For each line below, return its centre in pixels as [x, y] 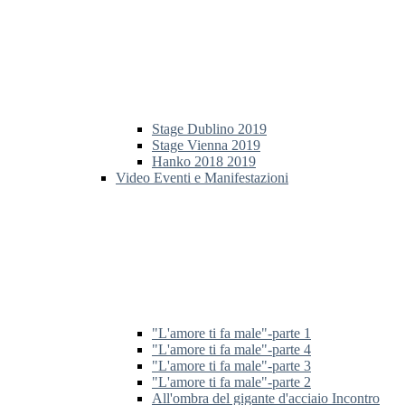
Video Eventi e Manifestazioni [202, 178]
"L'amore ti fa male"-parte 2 [231, 382]
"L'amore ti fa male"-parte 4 [231, 350]
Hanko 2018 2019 [204, 162]
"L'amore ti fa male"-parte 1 [231, 334]
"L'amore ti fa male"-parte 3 [231, 366]
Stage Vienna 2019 [206, 146]
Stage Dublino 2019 [209, 129]
